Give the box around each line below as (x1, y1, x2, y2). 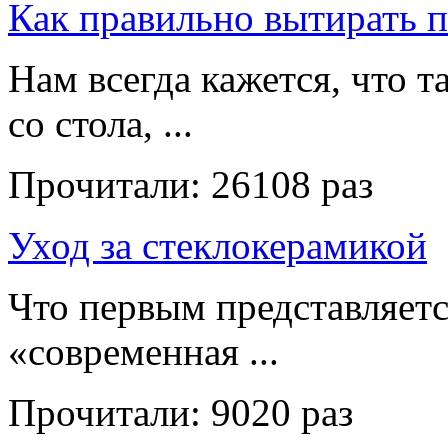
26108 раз (211, 163, 373, 207)
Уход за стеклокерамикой (8, 224, 427, 268)
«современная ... (8, 330, 279, 374)
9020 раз (211, 391, 353, 435)
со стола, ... (8, 102, 193, 146)
